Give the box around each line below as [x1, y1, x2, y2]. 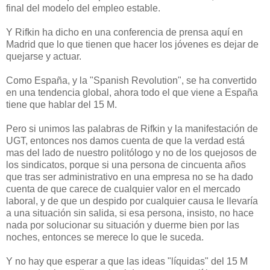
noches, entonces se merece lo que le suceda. [6, 231, 204, 242]
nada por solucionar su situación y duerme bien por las [6, 219, 239, 230]
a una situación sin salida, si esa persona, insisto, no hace [6, 207, 254, 218]
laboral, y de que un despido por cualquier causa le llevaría [6, 195, 258, 206]
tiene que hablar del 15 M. [6, 99, 117, 110]
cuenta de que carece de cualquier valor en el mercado [6, 183, 240, 194]
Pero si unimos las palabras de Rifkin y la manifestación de [6, 123, 258, 134]
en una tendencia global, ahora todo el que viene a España [6, 87, 258, 98]
